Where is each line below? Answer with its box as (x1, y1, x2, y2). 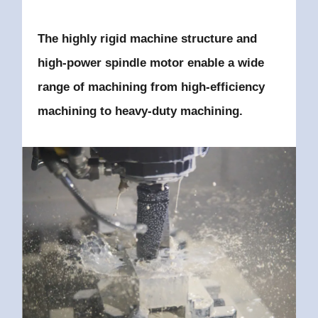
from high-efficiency (150, 80, 265, 94)
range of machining (37, 80, 150, 94)
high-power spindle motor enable (37, 56, 228, 70)
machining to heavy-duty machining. (37, 104, 243, 119)
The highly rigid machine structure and (37, 32, 257, 46)
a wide (227, 56, 264, 70)
